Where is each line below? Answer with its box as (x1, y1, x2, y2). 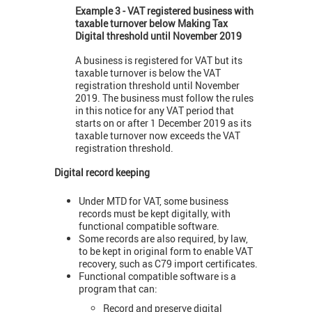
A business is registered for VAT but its (75, 54, 242, 68)
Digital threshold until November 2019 (75, 29, 242, 43)
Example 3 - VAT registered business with (75, 4, 253, 18)
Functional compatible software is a (79, 269, 236, 283)
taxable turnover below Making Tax (75, 17, 228, 31)
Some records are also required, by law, (79, 231, 248, 245)
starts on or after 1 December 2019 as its (75, 116, 251, 130)
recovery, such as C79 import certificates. (79, 256, 258, 270)
